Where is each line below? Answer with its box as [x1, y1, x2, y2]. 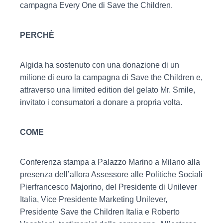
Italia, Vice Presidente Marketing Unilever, [20, 195, 167, 204]
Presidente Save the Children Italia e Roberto [20, 208, 180, 216]
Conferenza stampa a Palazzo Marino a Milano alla [20, 158, 200, 166]
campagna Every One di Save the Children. [20, 1, 173, 9]
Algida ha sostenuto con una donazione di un [20, 61, 179, 69]
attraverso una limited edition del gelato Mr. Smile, [20, 86, 195, 94]
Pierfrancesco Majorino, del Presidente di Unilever [20, 183, 197, 191]
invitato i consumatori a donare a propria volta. [20, 98, 182, 107]
